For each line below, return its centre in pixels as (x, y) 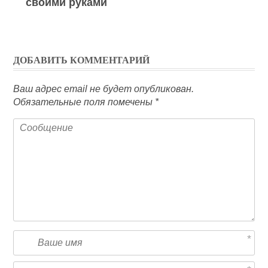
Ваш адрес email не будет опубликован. (104, 89)
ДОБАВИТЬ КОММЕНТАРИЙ (82, 60)
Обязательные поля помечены (84, 102)
